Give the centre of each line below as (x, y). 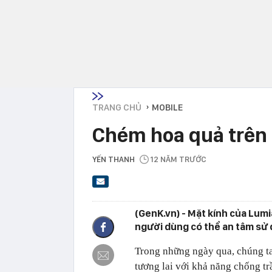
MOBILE (167, 107)
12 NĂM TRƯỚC (178, 159)
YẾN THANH (114, 159)
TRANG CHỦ (117, 107)
